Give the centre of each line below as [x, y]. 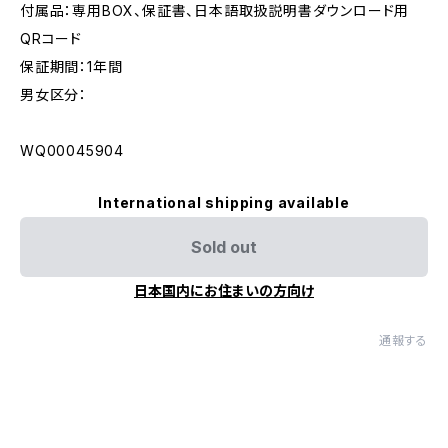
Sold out [224, 247]
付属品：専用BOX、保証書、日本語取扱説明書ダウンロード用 [215, 10]
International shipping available [224, 202]
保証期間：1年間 [71, 66]
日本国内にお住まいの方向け [224, 290]
